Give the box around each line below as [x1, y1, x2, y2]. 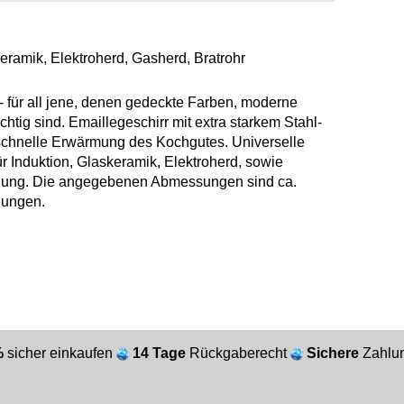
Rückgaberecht [189, 345, 290, 361]
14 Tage [133, 345, 189, 361]
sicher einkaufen [7, 345, 116, 361]
